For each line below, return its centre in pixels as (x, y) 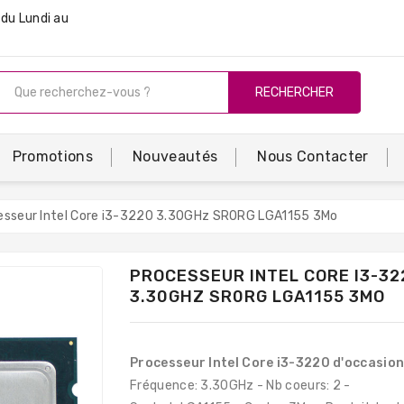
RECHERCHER (294, 92)
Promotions (52, 157)
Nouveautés (175, 157)
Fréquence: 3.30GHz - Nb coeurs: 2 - (240, 385)
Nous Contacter (313, 157)
